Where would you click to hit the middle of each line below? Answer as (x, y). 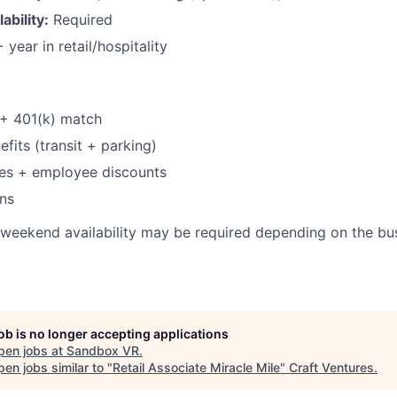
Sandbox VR (103, 350)
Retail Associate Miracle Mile (196, 367)
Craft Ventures (331, 367)
